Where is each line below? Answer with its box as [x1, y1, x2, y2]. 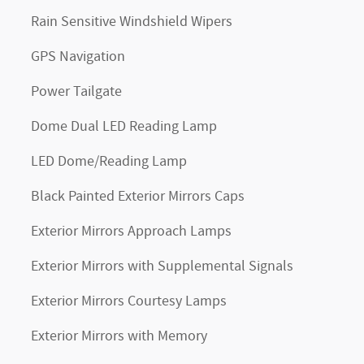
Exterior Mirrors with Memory [31, 327, 207, 346]
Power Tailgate [31, 82, 122, 102]
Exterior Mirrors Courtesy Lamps [31, 292, 227, 311]
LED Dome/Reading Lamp [31, 152, 187, 171]
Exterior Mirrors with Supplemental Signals [31, 257, 293, 276]
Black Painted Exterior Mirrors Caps [31, 187, 245, 206]
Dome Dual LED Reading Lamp [31, 117, 217, 136]
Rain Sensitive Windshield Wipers [31, 12, 232, 32]
